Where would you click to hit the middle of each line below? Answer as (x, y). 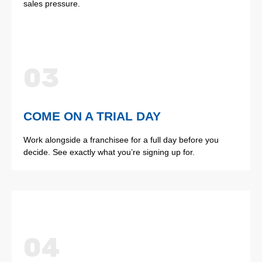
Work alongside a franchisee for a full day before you (121, 140)
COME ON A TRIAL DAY (92, 116)
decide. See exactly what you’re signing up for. (109, 152)
